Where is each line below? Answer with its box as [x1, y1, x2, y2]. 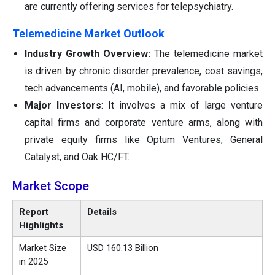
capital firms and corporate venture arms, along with [25, 117, 263, 129]
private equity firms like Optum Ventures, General [25, 134, 263, 146]
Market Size [19, 242, 66, 254]
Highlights [19, 220, 63, 231]
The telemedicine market [150, 48, 263, 60]
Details [87, 206, 117, 218]
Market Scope [12, 179, 89, 194]
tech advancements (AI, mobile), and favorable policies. [25, 82, 261, 95]
